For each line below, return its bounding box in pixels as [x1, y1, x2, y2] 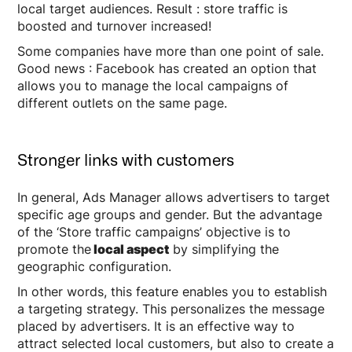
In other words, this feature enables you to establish [17, 283, 328, 299]
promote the [17, 240, 92, 257]
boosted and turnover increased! [17, 17, 212, 34]
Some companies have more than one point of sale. [17, 42, 324, 59]
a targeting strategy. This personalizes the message [17, 300, 325, 317]
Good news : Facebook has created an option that [17, 60, 317, 76]
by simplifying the [169, 240, 280, 257]
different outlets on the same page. [17, 94, 228, 111]
